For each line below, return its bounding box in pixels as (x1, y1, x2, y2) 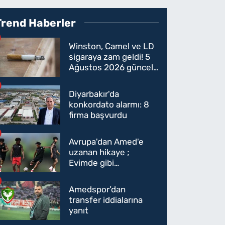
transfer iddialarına (69, 195, 143, 205)
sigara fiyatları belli (69, 73, 142, 83)
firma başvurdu (69, 110, 128, 121)
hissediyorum (69, 168, 123, 179)
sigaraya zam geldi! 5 (69, 52, 151, 62)
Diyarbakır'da (69, 89, 120, 99)
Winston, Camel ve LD (69, 41, 155, 52)
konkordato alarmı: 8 (69, 99, 150, 110)
